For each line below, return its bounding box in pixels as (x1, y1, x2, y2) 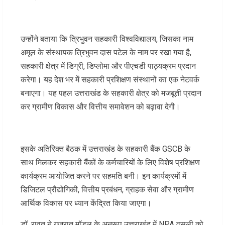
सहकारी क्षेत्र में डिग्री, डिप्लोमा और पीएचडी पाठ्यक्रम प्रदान (21, 61, 196, 71)
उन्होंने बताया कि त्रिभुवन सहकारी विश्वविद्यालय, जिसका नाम (21, 34, 193, 44)
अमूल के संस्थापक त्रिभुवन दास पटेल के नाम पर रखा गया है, (21, 48, 191, 58)
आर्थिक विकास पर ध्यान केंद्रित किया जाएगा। (21, 198, 152, 208)
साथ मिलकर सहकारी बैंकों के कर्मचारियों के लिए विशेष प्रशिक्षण (21, 158, 200, 168)
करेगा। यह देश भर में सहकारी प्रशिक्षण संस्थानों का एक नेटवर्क (21, 75, 199, 85)
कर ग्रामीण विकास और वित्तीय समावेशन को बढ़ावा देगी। (21, 102, 180, 112)
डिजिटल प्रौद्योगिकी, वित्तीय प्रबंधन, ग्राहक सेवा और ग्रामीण (21, 185, 194, 195)
